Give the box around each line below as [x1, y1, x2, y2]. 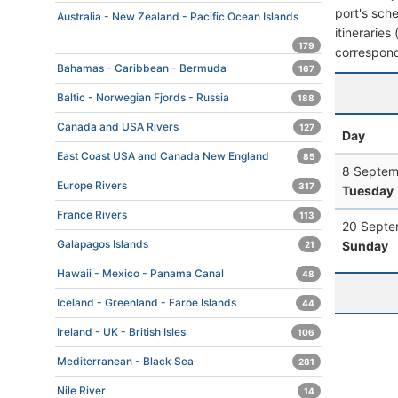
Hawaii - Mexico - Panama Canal [57, 267, 224, 280]
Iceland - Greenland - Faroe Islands [57, 296, 236, 309]
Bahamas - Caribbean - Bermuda [57, 61, 227, 75]
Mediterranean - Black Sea [57, 354, 194, 368]
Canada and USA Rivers [57, 120, 179, 133]
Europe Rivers [57, 179, 127, 192]
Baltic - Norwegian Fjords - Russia [57, 91, 229, 104]
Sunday [342, 237, 388, 253]
